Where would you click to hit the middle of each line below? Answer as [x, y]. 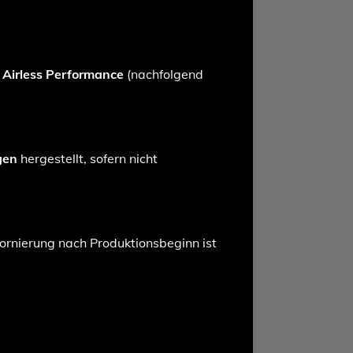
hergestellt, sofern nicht [87, 159]
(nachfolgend [163, 74]
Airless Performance [63, 74]
